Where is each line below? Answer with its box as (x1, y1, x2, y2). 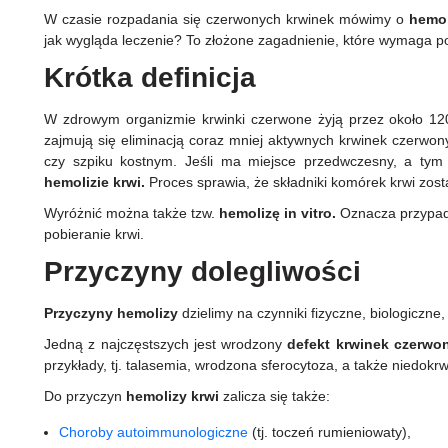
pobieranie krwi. (44, 226, 148, 243)
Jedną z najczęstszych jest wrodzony (44, 336, 288, 353)
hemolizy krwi (126, 388, 219, 405)
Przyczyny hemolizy (44, 305, 178, 322)
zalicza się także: (219, 388, 330, 405)
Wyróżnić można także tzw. (44, 205, 219, 222)
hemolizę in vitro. (219, 205, 336, 222)
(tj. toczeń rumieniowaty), (248, 424, 415, 441)
